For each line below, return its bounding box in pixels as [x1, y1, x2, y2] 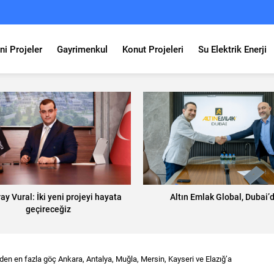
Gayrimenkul [57, 43, 108, 55]
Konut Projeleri [122, 43, 183, 55]
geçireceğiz [26, 202, 71, 215]
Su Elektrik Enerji [198, 43, 267, 55]
